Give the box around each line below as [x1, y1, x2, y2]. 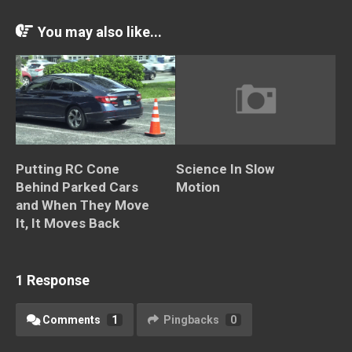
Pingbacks [163, 313, 219, 326]
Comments [42, 313, 101, 326]
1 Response [16, 271, 90, 288]
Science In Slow [176, 160, 274, 177]
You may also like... [38, 23, 162, 40]
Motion [176, 178, 220, 195]
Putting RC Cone [16, 160, 119, 177]
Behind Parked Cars [16, 178, 138, 195]
